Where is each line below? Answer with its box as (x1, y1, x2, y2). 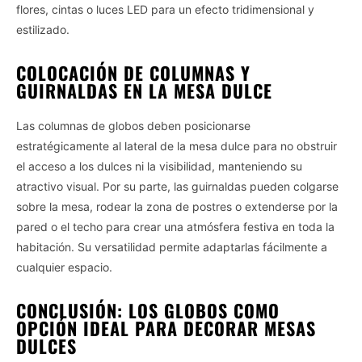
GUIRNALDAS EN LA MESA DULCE (16, 77, 272, 103)
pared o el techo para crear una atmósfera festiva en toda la (16, 219, 335, 234)
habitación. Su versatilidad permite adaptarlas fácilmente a (16, 239, 327, 254)
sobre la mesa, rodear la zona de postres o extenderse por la (16, 199, 338, 213)
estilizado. (16, 22, 69, 36)
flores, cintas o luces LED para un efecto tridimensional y (16, 2, 314, 16)
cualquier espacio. (16, 259, 112, 274)
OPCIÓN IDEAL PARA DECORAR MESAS (16, 314, 316, 341)
